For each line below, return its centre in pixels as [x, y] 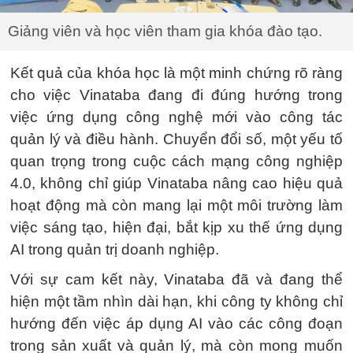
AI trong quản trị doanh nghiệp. [115, 249]
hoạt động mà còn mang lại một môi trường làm [176, 205]
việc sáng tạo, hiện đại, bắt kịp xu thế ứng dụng [176, 227]
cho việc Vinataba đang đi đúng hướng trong [176, 95]
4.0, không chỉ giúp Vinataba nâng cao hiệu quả [176, 183]
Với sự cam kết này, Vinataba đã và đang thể [176, 279]
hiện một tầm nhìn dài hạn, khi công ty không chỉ [176, 301]
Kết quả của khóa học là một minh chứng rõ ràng [176, 72]
